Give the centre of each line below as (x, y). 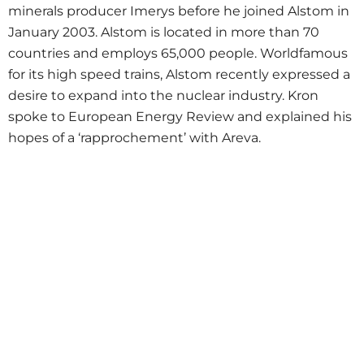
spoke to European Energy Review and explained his (180, 117)
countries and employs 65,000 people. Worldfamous (178, 53)
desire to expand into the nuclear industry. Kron (163, 95)
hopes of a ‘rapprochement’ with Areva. (134, 138)
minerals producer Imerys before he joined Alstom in (179, 11)
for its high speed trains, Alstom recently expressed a (179, 74)
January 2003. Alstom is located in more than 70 (164, 32)
